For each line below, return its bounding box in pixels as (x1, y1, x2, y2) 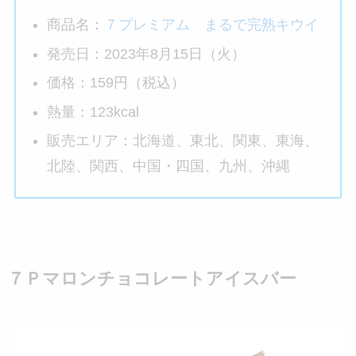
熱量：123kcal (47, 103, 140, 120)
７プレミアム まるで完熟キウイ (104, 17, 319, 33)
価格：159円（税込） (47, 75, 186, 91)
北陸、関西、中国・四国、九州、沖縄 (47, 158, 291, 175)
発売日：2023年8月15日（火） (47, 45, 246, 62)
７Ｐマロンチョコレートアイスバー (6, 269, 296, 288)
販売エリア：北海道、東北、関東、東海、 (47, 133, 319, 149)
